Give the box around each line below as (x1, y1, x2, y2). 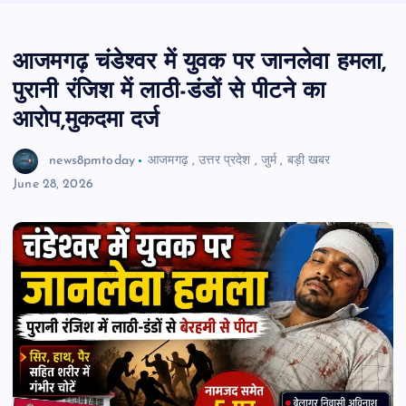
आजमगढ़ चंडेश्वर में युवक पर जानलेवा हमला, (13, 51, 387, 76)
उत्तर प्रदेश (198, 153, 251, 168)
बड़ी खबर (286, 153, 331, 168)
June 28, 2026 (13, 178, 93, 192)
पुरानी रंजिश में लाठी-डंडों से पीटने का (13, 80, 326, 105)
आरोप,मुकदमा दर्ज (13, 109, 159, 134)
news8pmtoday (49, 153, 135, 168)
